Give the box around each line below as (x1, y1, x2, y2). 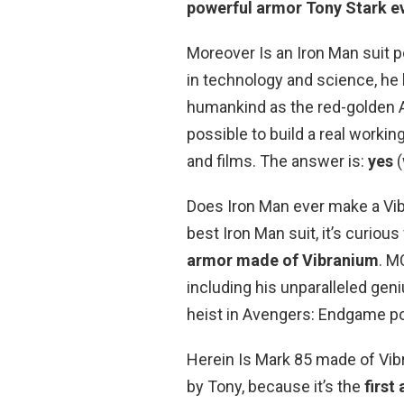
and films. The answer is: (187, 151, 368, 170)
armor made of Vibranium (187, 250, 379, 270)
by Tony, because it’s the (187, 376, 364, 396)
